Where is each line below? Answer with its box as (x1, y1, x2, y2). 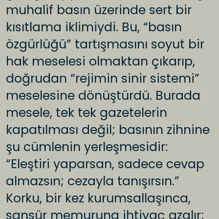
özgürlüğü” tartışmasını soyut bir (6, 36, 204, 53)
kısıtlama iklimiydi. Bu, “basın (6, 19, 182, 36)
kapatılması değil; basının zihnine (6, 121, 210, 139)
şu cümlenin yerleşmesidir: (6, 138, 168, 156)
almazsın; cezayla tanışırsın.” (6, 173, 179, 190)
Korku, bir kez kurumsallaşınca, (6, 190, 191, 207)
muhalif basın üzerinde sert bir (6, 1, 192, 19)
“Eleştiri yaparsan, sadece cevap (6, 155, 204, 173)
